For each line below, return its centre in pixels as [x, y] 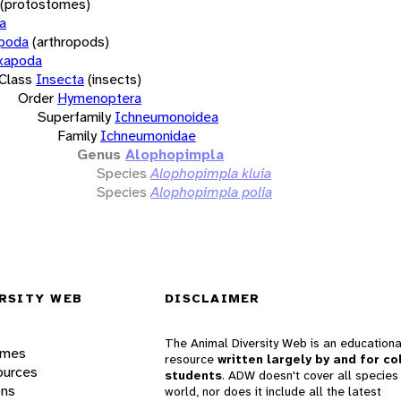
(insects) [115, 79]
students [193, 375]
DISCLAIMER [213, 299]
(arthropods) [71, 41]
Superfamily [74, 116]
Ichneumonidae [148, 135]
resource [191, 359]
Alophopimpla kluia [211, 173]
